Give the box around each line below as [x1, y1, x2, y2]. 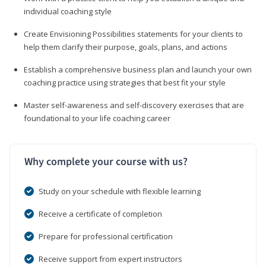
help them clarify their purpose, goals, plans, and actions [24, 41, 227, 52]
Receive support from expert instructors [39, 253, 182, 264]
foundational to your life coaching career [24, 112, 170, 123]
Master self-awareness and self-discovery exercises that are [24, 99, 244, 110]
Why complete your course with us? [24, 154, 188, 169]
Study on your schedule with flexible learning [39, 185, 201, 197]
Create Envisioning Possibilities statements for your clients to [24, 28, 243, 39]
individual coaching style [24, 5, 112, 17]
